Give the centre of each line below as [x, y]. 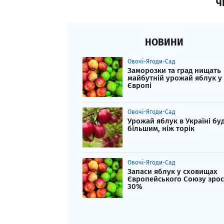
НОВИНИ [164, 42]
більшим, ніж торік [161, 129]
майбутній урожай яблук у [175, 78]
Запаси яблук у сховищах [172, 172]
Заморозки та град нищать [174, 71]
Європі [139, 86]
